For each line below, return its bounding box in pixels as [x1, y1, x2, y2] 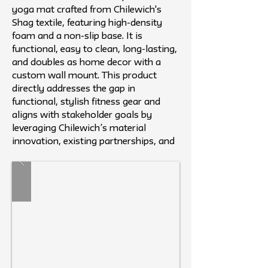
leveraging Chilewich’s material [12, 124, 146, 133]
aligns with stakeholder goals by [12, 111, 152, 120]
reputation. [12, 151, 59, 159]
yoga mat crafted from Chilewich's [12, 6, 162, 14]
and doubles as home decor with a [12, 59, 161, 67]
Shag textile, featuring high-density [12, 19, 162, 28]
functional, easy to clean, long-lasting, [12, 45, 177, 54]
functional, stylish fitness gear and [12, 98, 160, 106]
